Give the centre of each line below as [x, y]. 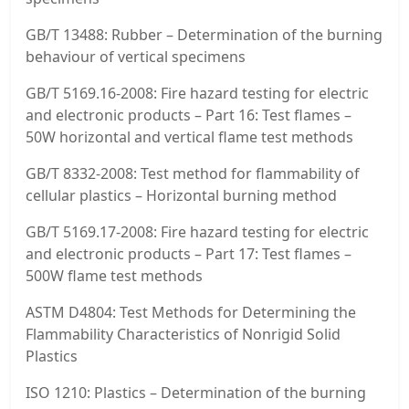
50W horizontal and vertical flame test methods [189, 137]
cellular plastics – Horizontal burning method [181, 196]
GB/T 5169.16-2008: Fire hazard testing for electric [197, 94]
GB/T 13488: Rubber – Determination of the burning [204, 35]
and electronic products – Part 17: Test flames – [189, 254]
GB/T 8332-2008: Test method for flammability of [193, 174]
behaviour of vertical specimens [136, 57]
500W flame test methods [114, 276]
